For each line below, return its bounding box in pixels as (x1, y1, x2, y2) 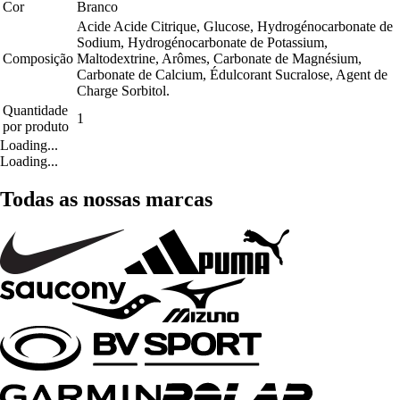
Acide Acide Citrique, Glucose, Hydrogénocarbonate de (77, 19, 393, 35)
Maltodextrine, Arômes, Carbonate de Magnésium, (77, 51, 362, 67)
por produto (3, 119, 69, 135)
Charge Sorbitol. (77, 83, 170, 99)
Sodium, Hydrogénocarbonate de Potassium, (77, 35, 328, 51)
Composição (3, 51, 73, 67)
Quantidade (3, 103, 68, 119)
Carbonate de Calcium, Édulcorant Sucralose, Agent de (77, 67, 387, 83)
